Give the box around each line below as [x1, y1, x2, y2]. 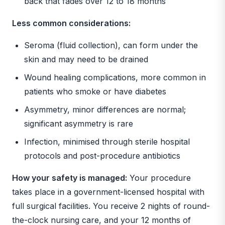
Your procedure [127, 172, 191, 183]
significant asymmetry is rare [24, 118, 133, 129]
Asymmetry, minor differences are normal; [24, 104, 186, 115]
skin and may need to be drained [24, 54, 148, 64]
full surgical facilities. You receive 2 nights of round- [12, 200, 210, 211]
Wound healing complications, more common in [24, 72, 206, 82]
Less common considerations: [12, 18, 131, 28]
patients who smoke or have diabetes [24, 86, 166, 96]
